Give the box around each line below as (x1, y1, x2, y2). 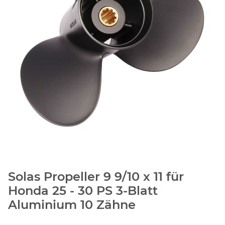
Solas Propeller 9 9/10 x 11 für (8, 169, 184, 184)
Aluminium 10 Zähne (8, 197, 136, 212)
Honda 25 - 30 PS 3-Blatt (8, 183, 158, 198)
